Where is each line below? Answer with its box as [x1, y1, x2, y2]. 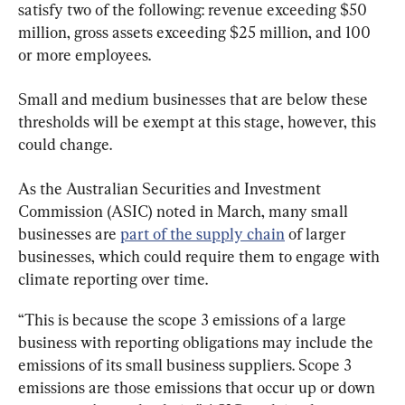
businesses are [18, 224, 120, 243]
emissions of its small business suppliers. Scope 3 [18, 355, 355, 374]
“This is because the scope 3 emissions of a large [18, 310, 350, 329]
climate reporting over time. [18, 269, 208, 288]
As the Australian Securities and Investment [18, 179, 325, 198]
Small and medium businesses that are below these [18, 89, 372, 108]
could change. [18, 135, 112, 154]
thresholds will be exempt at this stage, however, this [18, 112, 380, 131]
